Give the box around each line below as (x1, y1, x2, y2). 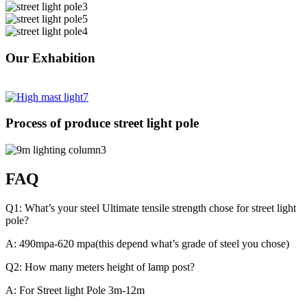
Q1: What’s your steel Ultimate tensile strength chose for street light (5, 201, 296, 214)
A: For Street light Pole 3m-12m (5, 284, 145, 296)
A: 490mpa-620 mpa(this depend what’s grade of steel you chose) (5, 237, 289, 249)
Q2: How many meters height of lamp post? (5, 260, 195, 273)
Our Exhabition (5, 50, 95, 65)
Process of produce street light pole (5, 116, 199, 131)
